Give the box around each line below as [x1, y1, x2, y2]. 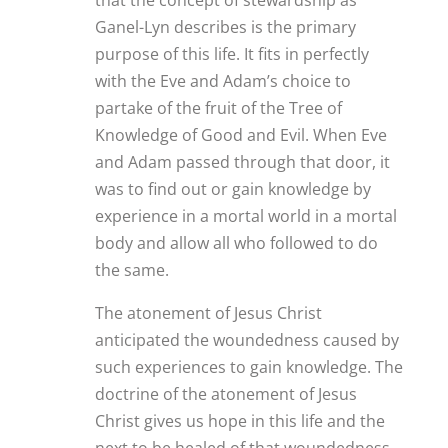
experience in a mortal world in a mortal [94, 204, 397, 227]
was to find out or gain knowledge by [94, 177, 371, 200]
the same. [94, 258, 169, 281]
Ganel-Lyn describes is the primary [94, 15, 356, 38]
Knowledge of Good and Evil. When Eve [94, 123, 387, 146]
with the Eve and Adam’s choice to [94, 69, 351, 92]
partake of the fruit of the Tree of [94, 96, 342, 119]
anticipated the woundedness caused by [94, 328, 399, 351]
